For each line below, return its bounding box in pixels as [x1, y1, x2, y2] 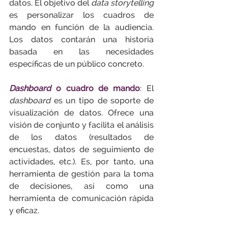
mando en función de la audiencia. [9, 22, 154, 32]
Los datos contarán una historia [9, 35, 154, 44]
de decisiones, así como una [9, 181, 154, 191]
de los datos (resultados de [9, 132, 154, 142]
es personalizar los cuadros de [9, 10, 154, 20]
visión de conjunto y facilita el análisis [9, 120, 154, 130]
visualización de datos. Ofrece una [9, 108, 154, 118]
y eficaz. [9, 206, 39, 215]
